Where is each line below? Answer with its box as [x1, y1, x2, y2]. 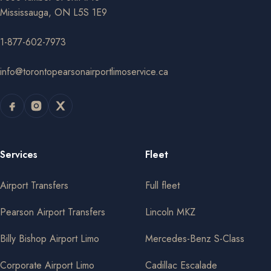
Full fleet [145, 178, 180, 192]
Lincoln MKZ [145, 204, 195, 219]
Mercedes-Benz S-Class [145, 231, 244, 246]
